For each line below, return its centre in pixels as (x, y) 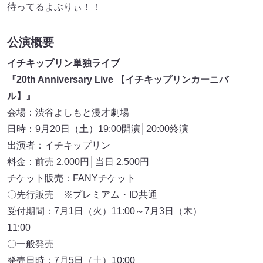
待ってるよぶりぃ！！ (54, 6)
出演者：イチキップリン (59, 146)
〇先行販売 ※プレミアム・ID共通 (82, 195)
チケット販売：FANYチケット (71, 178)
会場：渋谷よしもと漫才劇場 (68, 113)
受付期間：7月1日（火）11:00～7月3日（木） (104, 211)
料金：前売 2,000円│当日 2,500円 (78, 162)
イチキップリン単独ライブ (68, 63)
